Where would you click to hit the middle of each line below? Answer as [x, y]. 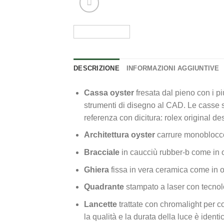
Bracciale [101, 152]
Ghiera [96, 169]
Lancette [100, 204]
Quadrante [104, 187]
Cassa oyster [110, 92]
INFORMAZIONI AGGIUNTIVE [173, 68]
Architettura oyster [120, 135]
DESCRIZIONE [96, 68]
